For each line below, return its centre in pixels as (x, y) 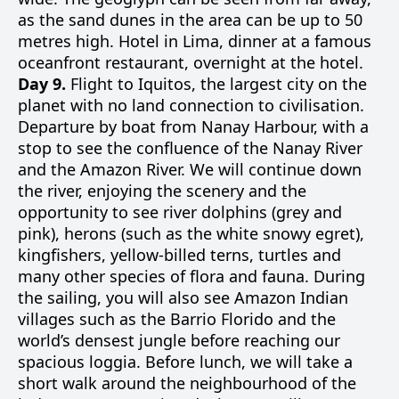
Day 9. (42, 84)
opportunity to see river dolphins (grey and (180, 212)
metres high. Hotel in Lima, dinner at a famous (195, 41)
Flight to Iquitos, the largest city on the (216, 84)
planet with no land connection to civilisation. (191, 105)
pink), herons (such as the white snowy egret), (191, 233)
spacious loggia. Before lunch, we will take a (185, 362)
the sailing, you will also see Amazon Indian (183, 297)
